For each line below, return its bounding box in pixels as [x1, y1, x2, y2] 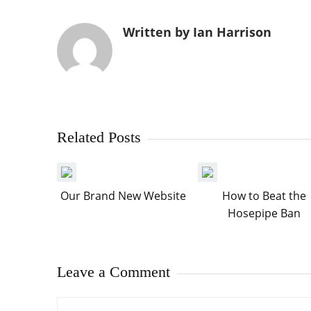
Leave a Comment [57, 263, 170, 280]
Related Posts [57, 128, 141, 146]
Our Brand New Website [60, 188, 186, 203]
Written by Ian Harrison [123, 24, 271, 40]
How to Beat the [221, 188, 306, 203]
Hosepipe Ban [227, 205, 301, 221]
